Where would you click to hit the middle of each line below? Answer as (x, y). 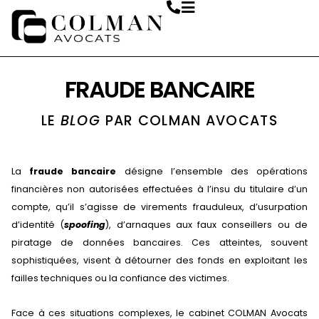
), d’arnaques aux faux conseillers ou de (207, 224)
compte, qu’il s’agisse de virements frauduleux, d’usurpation (159, 206)
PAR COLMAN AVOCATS (191, 121)
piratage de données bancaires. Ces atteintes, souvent (159, 242)
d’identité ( (38, 224)
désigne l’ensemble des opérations (212, 171)
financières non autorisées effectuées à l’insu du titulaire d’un (159, 189)
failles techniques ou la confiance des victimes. (121, 278)
